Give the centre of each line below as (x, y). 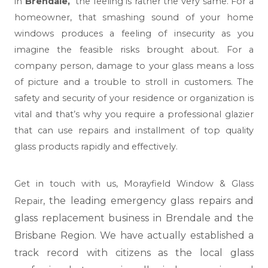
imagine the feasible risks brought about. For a (134, 50)
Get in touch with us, (69, 183)
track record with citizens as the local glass (134, 252)
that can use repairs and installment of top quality (134, 131)
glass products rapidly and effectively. (96, 147)
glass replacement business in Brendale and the (134, 218)
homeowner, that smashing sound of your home (134, 18)
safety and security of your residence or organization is (134, 98)
